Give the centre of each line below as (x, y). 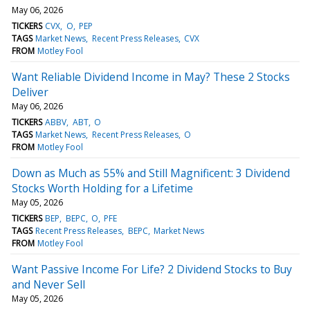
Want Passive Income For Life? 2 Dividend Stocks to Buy (152, 269)
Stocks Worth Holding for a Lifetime (102, 188)
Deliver (30, 92)
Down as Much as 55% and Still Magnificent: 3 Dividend (151, 173)
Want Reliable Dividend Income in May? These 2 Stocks (151, 76)
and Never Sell (48, 284)
